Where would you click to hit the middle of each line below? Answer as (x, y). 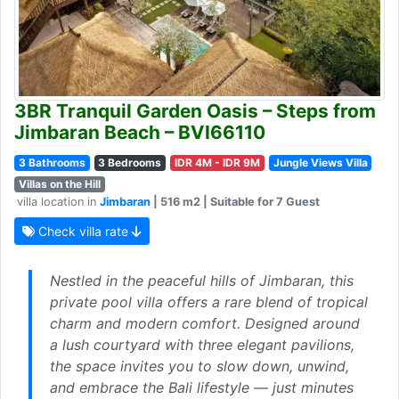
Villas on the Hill (59, 183)
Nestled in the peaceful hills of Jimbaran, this (202, 280)
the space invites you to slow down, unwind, (199, 366)
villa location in (58, 201)
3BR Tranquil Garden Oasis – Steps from (195, 110)
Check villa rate (83, 231)
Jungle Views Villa (320, 162)
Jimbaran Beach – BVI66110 (140, 132)
